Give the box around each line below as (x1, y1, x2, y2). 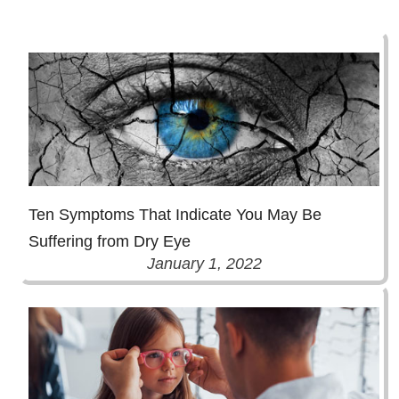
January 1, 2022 (146, 255, 262, 273)
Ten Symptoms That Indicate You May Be (28, 206, 322, 224)
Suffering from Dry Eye (28, 232, 191, 251)
